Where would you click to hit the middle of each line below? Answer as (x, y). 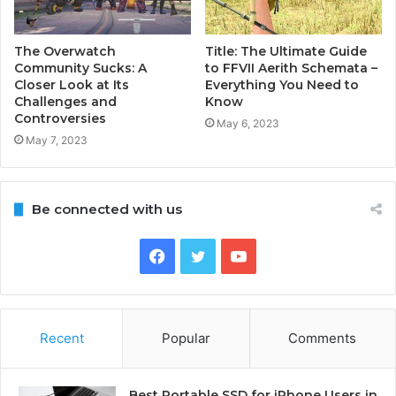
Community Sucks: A (80, 69)
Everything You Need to (282, 85)
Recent (61, 339)
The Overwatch (65, 52)
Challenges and (65, 102)
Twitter (232, 255)
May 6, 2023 (248, 124)
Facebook (202, 255)
